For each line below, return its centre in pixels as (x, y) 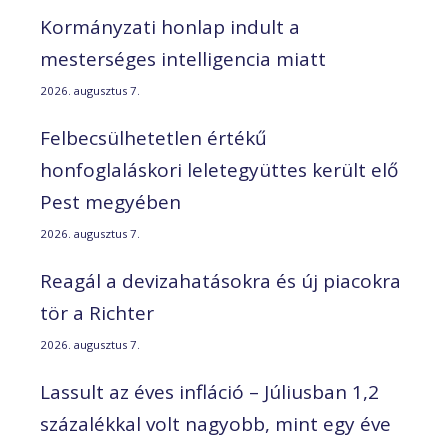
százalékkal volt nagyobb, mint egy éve (215, 424)
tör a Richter (97, 313)
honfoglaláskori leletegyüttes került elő (219, 170)
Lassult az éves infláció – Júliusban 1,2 (209, 392)
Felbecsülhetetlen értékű (153, 138)
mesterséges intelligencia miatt (183, 59)
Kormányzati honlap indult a (170, 27)
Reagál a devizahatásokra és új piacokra (220, 281)
